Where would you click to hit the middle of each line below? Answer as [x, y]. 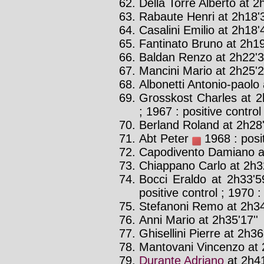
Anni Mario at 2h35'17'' [199, 220]
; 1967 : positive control [200, 111]
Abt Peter [166, 138]
